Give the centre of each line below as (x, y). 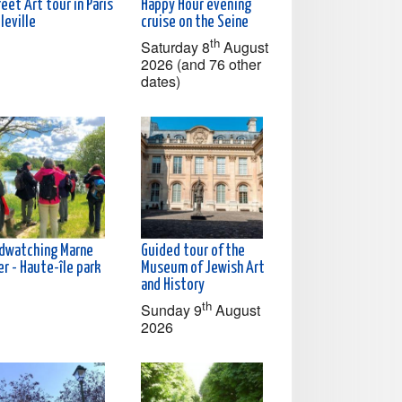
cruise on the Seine (195, 22)
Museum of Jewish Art (203, 268)
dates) (161, 81)
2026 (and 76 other (201, 64)
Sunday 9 (171, 310)
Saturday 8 (175, 47)
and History (173, 285)
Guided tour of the (193, 251)
